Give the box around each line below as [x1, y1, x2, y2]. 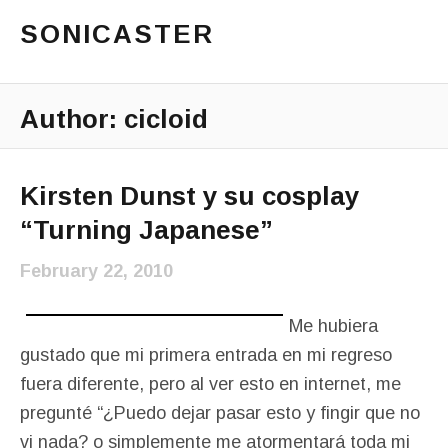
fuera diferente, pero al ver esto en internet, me [20, 374, 401, 394]
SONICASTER [20, 19, 214, 49]
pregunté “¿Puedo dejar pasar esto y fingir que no [20, 403, 420, 423]
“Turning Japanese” [20, 215, 273, 245]
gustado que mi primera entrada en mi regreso [20, 345, 392, 365]
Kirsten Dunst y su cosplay [20, 181, 359, 211]
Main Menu [19, 68, 162, 98]
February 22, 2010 [20, 261, 173, 281]
